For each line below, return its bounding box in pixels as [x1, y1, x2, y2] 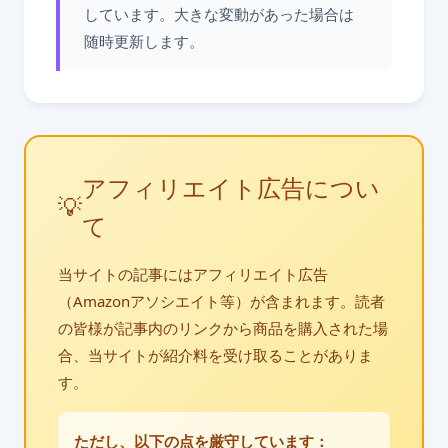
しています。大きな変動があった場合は [84, 4, 354, 24]
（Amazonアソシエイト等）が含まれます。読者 [58, 291, 385, 311]
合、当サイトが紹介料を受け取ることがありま [58, 345, 373, 365]
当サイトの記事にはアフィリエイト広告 [58, 264, 328, 284]
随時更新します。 [84, 31, 204, 51]
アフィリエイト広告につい [82, 171, 380, 204]
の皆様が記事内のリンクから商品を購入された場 [58, 318, 388, 338]
